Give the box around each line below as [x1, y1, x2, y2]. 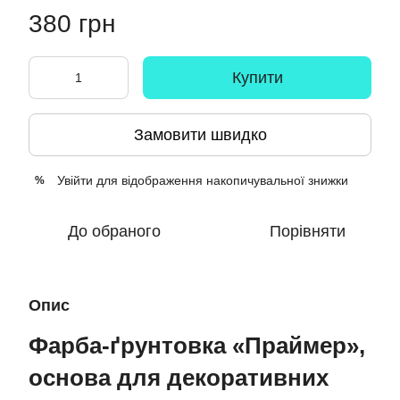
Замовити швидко [133, 125, 267, 144]
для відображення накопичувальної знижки [93, 173, 348, 187]
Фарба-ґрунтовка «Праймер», [29, 333, 365, 358]
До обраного [68, 222, 161, 240]
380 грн [29, 10, 115, 37]
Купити [231, 69, 283, 87]
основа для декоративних [29, 365, 329, 390]
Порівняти [269, 222, 346, 240]
